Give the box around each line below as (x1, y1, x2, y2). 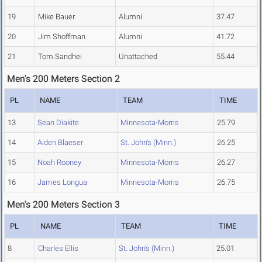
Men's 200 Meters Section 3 (7, 199, 120, 211)
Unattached (119, 52, 157, 61)
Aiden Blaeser (37, 138, 83, 147)
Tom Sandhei (38, 52, 82, 61)
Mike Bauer (38, 12, 75, 22)
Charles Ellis (38, 244, 78, 253)
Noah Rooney (37, 158, 81, 167)
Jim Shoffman (38, 32, 85, 42)
